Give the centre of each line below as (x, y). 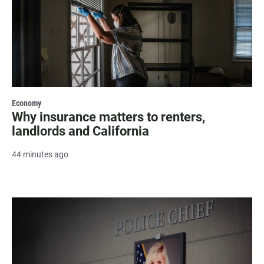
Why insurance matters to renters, (108, 117)
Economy (27, 103)
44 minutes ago (40, 154)
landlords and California (80, 131)
